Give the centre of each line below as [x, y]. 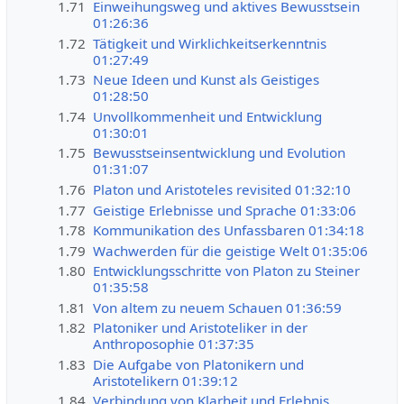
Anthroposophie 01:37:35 [174, 344]
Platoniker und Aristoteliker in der [201, 328]
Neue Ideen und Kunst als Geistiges [207, 80]
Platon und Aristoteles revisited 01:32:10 [222, 189]
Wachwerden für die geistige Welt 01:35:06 [231, 250]
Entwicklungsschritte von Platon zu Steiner [227, 271]
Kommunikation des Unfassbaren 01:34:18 [229, 230]
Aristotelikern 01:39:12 [166, 380]
